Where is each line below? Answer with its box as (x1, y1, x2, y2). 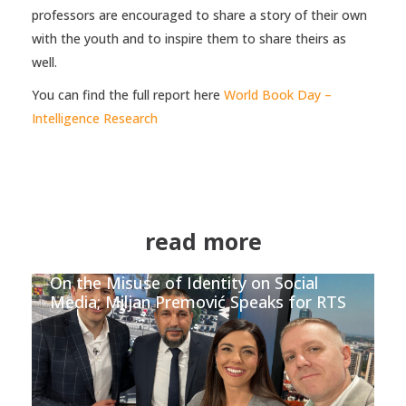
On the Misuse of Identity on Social (50, 271, 318, 294)
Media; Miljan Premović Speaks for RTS (50, 290, 346, 313)
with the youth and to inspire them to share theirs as (32, 29, 346, 47)
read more (144, 225, 262, 256)
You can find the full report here (32, 85, 224, 103)
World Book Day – (224, 85, 332, 103)
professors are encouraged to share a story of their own (32, 5, 367, 24)
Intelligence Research (32, 109, 158, 127)
